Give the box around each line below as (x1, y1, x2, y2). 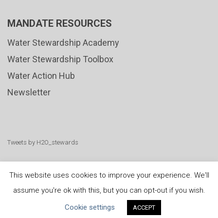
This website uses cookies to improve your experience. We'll (9, 170, 209, 180)
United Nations (26, 199, 83, 209)
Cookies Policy (149, 199, 206, 209)
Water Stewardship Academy (7, 37, 119, 48)
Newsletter (7, 87, 51, 97)
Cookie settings (64, 203, 115, 212)
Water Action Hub (7, 71, 75, 81)
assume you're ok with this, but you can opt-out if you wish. (13, 186, 205, 195)
